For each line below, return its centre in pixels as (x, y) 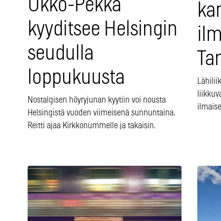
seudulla (61, 54)
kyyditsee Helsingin (103, 30)
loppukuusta (76, 78)
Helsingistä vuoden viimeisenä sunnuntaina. (101, 113)
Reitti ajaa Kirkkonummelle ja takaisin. (92, 126)
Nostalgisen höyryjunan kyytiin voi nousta (97, 100)
